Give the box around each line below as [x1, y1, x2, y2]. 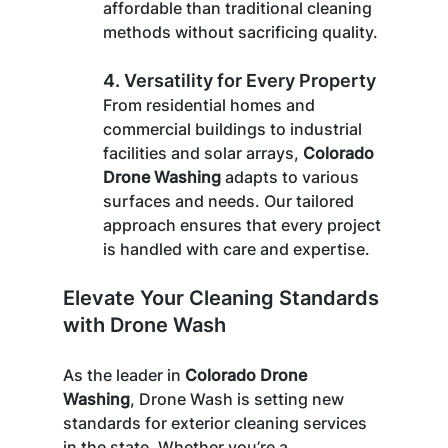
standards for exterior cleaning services [62, 412, 371, 433]
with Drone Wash [62, 312, 226, 337]
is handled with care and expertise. [102, 238, 370, 259]
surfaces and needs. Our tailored [102, 190, 358, 211]
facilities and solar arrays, [102, 142, 303, 163]
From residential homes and [102, 94, 319, 115]
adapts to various [220, 166, 363, 187]
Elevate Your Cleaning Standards [62, 285, 384, 310]
